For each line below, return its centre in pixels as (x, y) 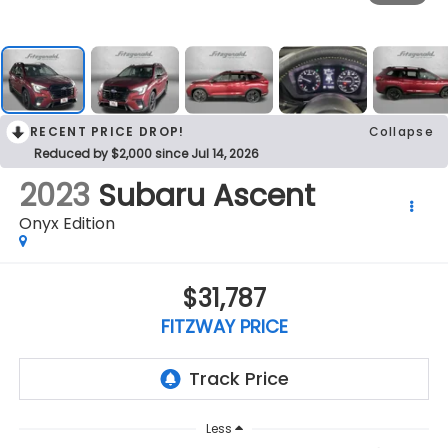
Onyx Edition (66, 223)
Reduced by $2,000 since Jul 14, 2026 (146, 153)
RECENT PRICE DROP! (107, 131)
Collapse (401, 131)
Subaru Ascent (206, 195)
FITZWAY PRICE (224, 327)
